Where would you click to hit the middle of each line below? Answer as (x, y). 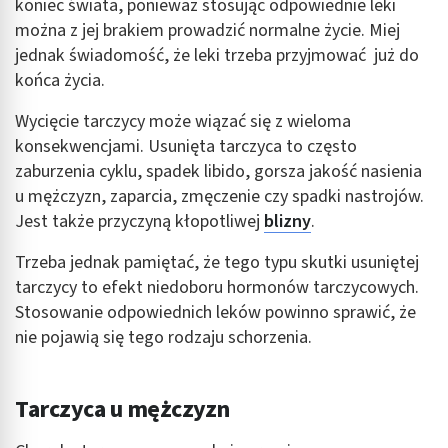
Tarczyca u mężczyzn (122, 409)
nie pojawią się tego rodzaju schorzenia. (163, 337)
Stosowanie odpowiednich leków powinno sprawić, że (215, 312)
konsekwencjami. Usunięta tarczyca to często (186, 146)
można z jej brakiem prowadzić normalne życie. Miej (207, 30)
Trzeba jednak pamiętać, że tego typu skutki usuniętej (217, 262)
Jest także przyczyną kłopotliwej (139, 221)
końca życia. (60, 80)
